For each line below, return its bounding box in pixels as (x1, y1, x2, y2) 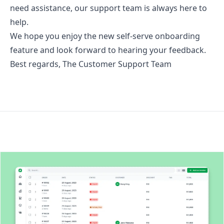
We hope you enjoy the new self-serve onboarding (10, 30, 200, 41)
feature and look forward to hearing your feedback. (10, 44, 206, 55)
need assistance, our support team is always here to (10, 2, 207, 13)
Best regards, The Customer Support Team (10, 58, 171, 69)
